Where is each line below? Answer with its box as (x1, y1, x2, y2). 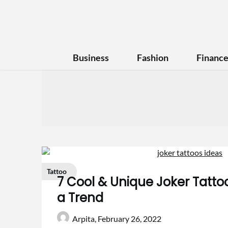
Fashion (136, 52, 168, 63)
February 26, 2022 (98, 214, 161, 223)
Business (72, 52, 109, 63)
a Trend (57, 189, 103, 206)
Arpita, (72, 214, 98, 223)
